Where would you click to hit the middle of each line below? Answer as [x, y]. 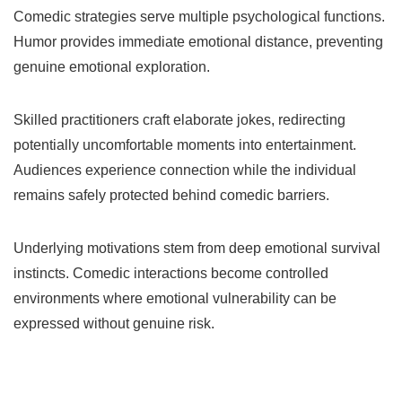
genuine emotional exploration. [112, 66]
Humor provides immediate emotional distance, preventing [198, 41]
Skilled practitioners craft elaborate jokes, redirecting [179, 119]
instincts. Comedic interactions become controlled [171, 273]
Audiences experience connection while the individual [185, 170]
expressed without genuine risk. [114, 323]
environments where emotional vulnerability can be [175, 298]
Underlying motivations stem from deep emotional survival [197, 248]
